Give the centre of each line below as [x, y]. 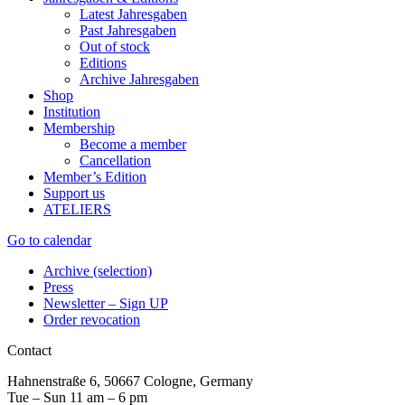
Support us [74, 193]
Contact [29, 350]
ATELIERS [77, 209]
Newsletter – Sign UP [106, 303]
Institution [72, 111]
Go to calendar [49, 240]
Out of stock [115, 46]
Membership [79, 127]
